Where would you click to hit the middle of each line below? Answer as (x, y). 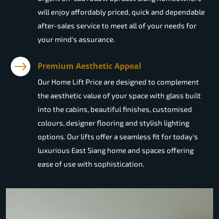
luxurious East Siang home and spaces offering (116, 150)
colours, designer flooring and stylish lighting (113, 123)
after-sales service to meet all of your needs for (117, 26)
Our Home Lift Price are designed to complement (118, 82)
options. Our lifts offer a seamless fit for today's (118, 137)
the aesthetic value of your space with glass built (119, 96)
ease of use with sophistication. (91, 164)
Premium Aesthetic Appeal (89, 66)
